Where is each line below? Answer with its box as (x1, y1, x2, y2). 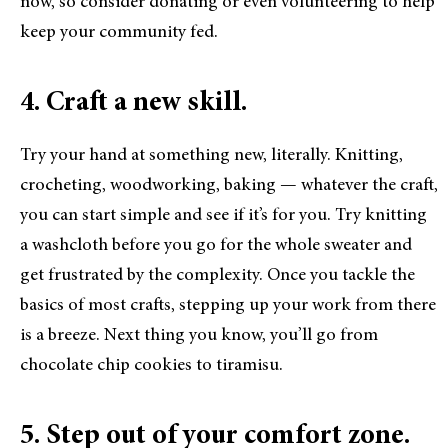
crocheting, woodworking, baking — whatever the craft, (20, 176, 438, 195)
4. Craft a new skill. (20, 89, 247, 118)
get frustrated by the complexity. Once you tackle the (20, 266, 415, 285)
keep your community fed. (20, 23, 218, 42)
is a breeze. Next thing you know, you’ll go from (20, 326, 378, 345)
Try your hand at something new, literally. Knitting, (20, 146, 403, 165)
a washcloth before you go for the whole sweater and (20, 236, 412, 255)
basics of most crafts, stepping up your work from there (20, 296, 436, 315)
